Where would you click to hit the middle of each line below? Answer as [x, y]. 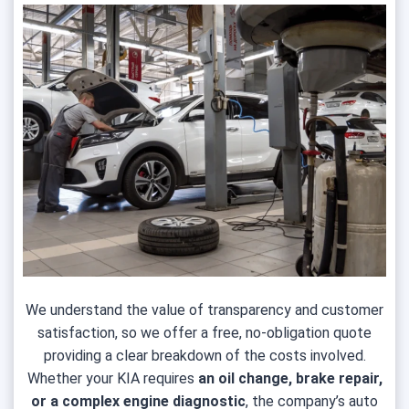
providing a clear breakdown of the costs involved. [204, 356]
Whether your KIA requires [110, 378]
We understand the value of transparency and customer [204, 310]
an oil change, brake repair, [288, 378]
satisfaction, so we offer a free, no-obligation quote [204, 333]
